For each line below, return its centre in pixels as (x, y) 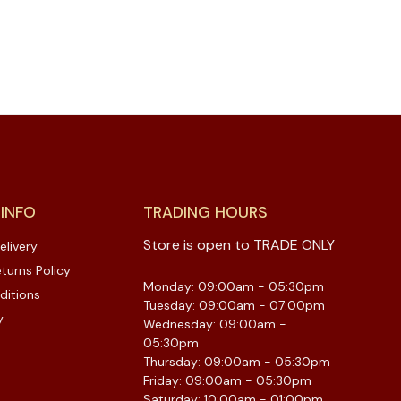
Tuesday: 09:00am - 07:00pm (234, 306)
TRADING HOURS (205, 213)
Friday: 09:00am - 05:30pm (227, 381)
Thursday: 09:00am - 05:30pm (237, 362)
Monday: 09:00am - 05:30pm (234, 287)
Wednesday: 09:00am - (215, 324)
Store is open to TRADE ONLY (239, 245)
